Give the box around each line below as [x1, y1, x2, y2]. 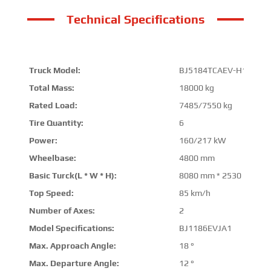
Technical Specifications [66, 11, 205, 26]
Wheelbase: [28, 152, 76, 163]
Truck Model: [28, 65, 80, 75]
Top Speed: [28, 188, 74, 198]
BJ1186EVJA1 [178, 223, 232, 233]
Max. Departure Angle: [28, 258, 119, 268]
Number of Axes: [28, 205, 95, 215]
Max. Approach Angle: [28, 240, 116, 250]
